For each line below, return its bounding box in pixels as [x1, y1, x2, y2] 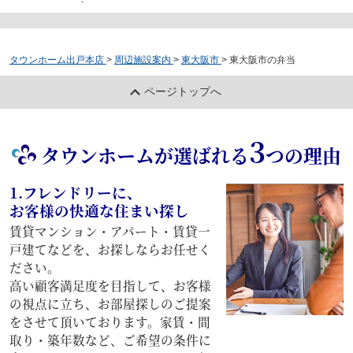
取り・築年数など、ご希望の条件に [9, 330, 211, 348]
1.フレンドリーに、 [9, 181, 142, 203]
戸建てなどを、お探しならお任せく [9, 240, 211, 258]
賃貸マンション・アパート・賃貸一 [9, 221, 210, 240]
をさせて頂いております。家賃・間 [9, 312, 210, 330]
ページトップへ [144, 85, 222, 98]
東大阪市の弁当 [229, 54, 295, 66]
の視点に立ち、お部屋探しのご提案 [9, 294, 211, 312]
